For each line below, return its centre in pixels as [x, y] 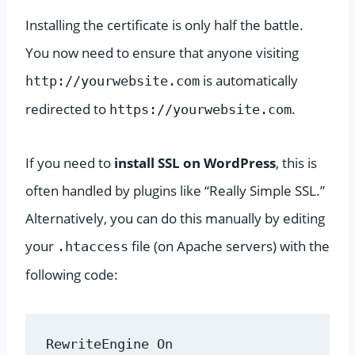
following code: [72, 274]
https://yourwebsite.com [200, 109]
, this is [296, 162]
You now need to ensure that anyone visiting [162, 52]
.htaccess [93, 246]
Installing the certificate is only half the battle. [164, 25]
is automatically [249, 80]
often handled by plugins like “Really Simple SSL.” [175, 190]
